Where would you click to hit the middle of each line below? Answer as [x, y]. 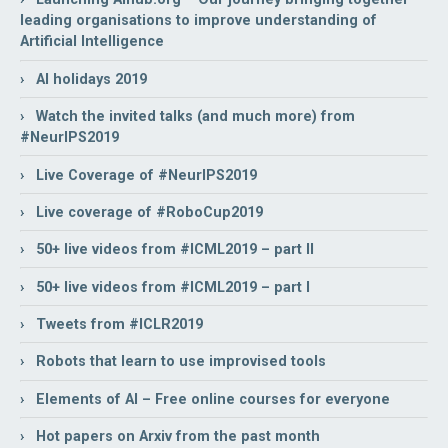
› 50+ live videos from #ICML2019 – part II [167, 250]
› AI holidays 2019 [83, 79]
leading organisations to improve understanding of [198, 21]
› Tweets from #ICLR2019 [111, 325]
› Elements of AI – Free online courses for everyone [205, 399]
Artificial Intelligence [92, 42]
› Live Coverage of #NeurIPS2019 [138, 175]
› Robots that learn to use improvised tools [173, 362]
